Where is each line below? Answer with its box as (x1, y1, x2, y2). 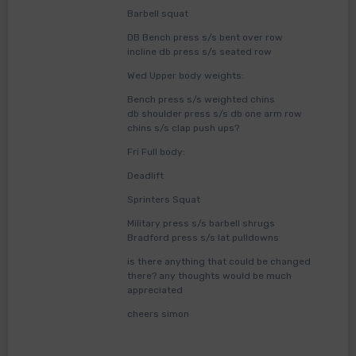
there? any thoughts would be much (126, 270, 292, 282)
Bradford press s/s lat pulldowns (126, 232, 279, 244)
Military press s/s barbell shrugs (126, 218, 275, 230)
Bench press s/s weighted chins (126, 94, 275, 106)
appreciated (126, 284, 183, 296)
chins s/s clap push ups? (126, 122, 239, 134)
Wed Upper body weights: (126, 70, 244, 82)
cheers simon (126, 308, 189, 320)
